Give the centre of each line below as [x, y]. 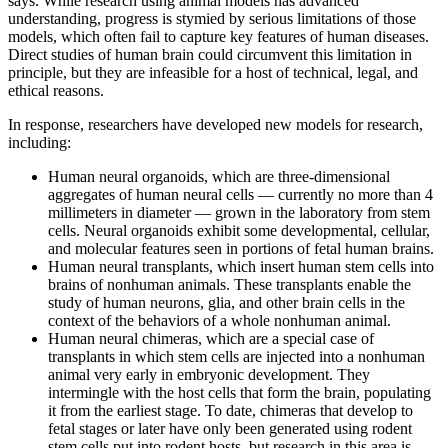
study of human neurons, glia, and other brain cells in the [226, 303]
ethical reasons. [56, 91]
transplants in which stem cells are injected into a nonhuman [236, 357]
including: [39, 143]
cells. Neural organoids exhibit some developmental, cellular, [239, 231]
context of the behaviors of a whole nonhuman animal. [219, 321]
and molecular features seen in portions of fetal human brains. [241, 249]
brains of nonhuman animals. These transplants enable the [229, 285]
